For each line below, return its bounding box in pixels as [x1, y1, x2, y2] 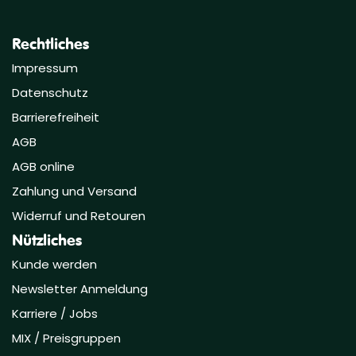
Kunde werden [12, 256, 97, 273]
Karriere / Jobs [12, 305, 101, 323]
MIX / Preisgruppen [12, 330, 121, 347]
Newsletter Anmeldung [12, 281, 148, 298]
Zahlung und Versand [12, 183, 137, 200]
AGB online [12, 158, 75, 176]
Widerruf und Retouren [12, 207, 145, 225]
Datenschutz [12, 84, 88, 102]
